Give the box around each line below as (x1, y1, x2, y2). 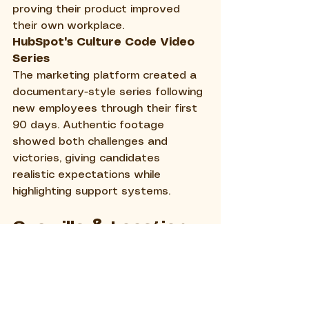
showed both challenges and (12, 136, 171, 147)
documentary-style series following (12, 86, 206, 97)
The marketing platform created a (12, 70, 200, 81)
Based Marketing (12, 242, 162, 259)
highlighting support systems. (12, 186, 170, 197)
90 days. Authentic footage (12, 119, 168, 130)
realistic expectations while (12, 169, 164, 180)
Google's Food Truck (12, 281, 138, 292)
